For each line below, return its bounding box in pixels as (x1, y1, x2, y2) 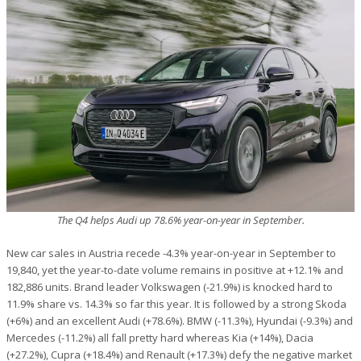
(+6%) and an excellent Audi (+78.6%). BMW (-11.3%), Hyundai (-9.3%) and (6, 313, 353, 328)
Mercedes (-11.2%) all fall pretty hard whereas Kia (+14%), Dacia (6, 330, 313, 345)
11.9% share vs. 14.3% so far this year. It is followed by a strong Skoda (6, 296, 346, 311)
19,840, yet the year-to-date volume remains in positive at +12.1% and (6, 262, 343, 277)
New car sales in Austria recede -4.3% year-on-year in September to (6, 245, 336, 260)
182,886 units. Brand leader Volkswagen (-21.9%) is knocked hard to (6, 279, 333, 294)
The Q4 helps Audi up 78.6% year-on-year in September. (56, 212, 305, 227)
